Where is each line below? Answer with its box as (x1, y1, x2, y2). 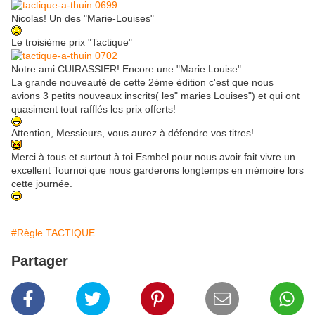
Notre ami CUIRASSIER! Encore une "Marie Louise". (11, 63, 244, 75)
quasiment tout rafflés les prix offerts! (11, 103, 176, 115)
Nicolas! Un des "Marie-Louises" (11, 13, 154, 25)
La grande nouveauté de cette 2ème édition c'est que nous (11, 77, 274, 89)
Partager (11, 253, 68, 269)
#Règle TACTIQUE (11, 227, 95, 239)
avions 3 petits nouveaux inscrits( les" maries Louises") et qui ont (11, 90, 300, 102)
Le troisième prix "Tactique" (11, 37, 132, 49)
